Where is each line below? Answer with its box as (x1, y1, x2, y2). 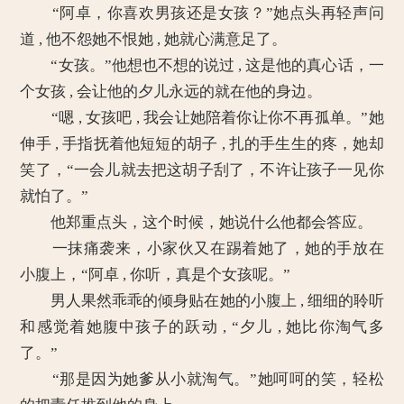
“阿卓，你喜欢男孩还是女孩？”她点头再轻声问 (20, 5, 384, 22)
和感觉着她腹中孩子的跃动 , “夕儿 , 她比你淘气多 (20, 318, 384, 335)
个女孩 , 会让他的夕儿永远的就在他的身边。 (20, 83, 323, 100)
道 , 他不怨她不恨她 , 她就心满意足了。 (20, 31, 288, 48)
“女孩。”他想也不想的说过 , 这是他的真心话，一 (20, 57, 384, 74)
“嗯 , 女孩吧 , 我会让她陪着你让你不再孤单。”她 (20, 109, 384, 126)
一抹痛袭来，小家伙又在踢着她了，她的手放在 (20, 240, 384, 257)
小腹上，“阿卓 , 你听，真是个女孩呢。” (20, 266, 291, 283)
